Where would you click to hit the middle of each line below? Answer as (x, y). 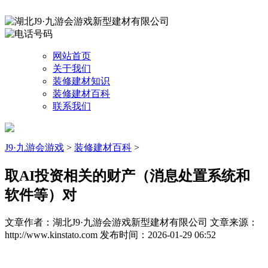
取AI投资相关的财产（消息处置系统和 (127, 176)
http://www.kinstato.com (52, 234)
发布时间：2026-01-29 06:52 (158, 234)
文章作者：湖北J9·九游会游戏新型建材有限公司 (107, 222)
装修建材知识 (81, 81)
